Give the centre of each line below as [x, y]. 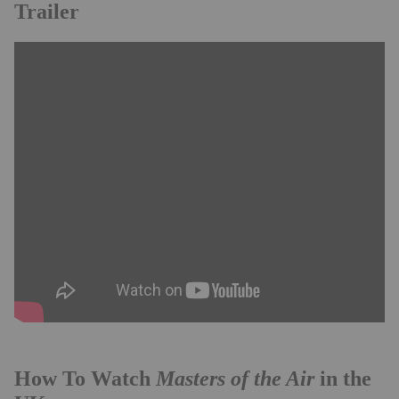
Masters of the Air [235, 378]
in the [343, 378]
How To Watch [85, 378]
